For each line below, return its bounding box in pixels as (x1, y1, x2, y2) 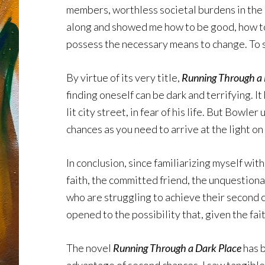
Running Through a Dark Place (111, 241, 241, 254)
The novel (66, 241, 111, 254)
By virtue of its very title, (66, 71, 182, 84)
